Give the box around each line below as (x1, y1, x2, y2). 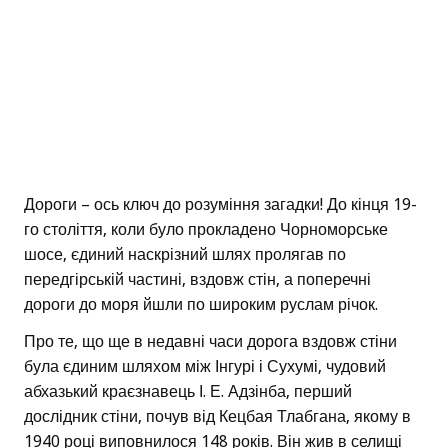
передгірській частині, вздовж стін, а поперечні (24, 269, 371, 289)
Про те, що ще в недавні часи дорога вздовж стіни (24, 331, 397, 351)
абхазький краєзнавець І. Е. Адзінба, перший (24, 381, 352, 401)
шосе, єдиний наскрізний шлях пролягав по (24, 244, 346, 264)
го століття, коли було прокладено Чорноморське (24, 219, 388, 239)
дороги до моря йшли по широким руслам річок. (24, 294, 378, 314)
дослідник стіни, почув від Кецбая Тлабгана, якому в (24, 406, 411, 426)
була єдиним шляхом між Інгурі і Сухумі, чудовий (24, 356, 386, 376)
